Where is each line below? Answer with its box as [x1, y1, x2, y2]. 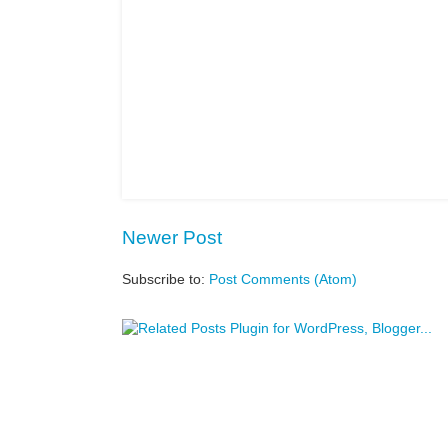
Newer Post [122, 226, 222, 248]
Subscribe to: [122, 271, 209, 287]
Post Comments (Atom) [209, 271, 357, 287]
